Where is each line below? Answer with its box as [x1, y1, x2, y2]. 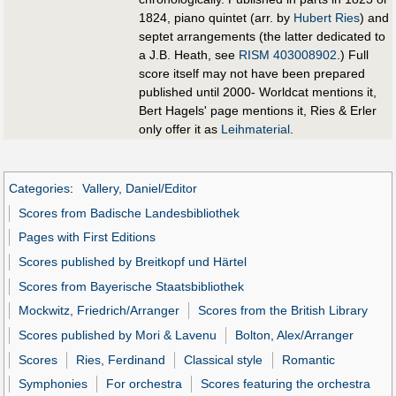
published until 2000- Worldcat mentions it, [139, 85, 377, 100]
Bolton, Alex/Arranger [235, 328, 354, 343]
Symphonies [19, 377, 88, 392]
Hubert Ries [293, 11, 360, 26]
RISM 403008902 [239, 48, 337, 63]
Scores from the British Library [198, 303, 369, 318]
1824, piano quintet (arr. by [139, 11, 293, 26]
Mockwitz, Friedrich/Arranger [19, 303, 180, 318]
